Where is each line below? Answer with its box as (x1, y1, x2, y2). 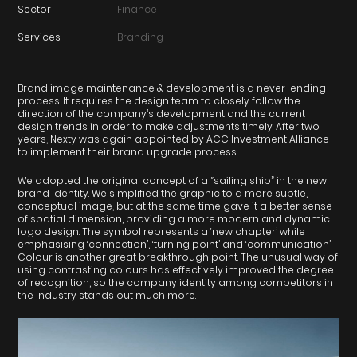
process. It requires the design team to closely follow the (18, 93, 301, 108)
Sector (18, 2, 52, 16)
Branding (117, 29, 164, 44)
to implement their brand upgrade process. (18, 144, 238, 159)
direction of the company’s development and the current (18, 106, 306, 120)
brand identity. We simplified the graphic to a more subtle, (18, 186, 308, 200)
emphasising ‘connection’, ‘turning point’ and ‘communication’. (18, 237, 332, 251)
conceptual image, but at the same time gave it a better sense (18, 198, 333, 213)
